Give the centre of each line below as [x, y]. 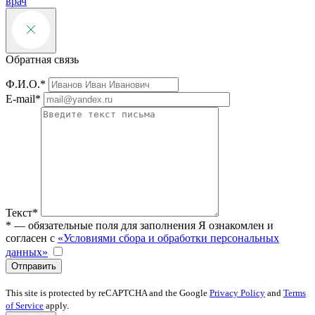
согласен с [32, 238]
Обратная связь [42, 60]
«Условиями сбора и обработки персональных [168, 238]
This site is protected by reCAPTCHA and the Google [108, 293]
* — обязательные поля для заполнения [101, 226]
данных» [27, 252]
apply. [56, 306]
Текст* [22, 213]
